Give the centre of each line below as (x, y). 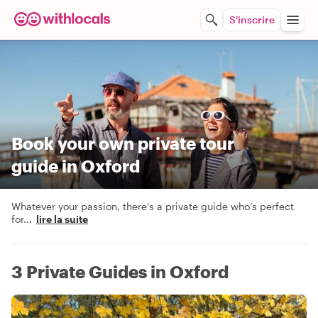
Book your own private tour (123, 143)
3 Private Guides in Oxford (120, 272)
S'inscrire (252, 20)
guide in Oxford (76, 166)
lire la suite (62, 219)
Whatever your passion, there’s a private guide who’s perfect (153, 206)
